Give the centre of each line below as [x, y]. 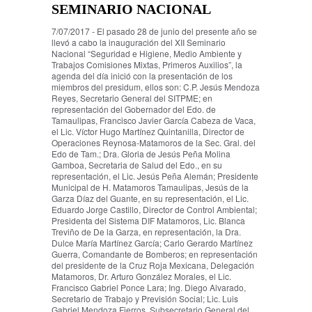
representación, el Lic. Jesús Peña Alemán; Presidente [155, 176]
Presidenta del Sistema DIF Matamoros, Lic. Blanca [148, 221]
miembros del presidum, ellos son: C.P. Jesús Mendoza [156, 87]
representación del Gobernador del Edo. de [134, 109]
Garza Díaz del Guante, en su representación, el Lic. [150, 198]
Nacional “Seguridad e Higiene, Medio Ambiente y [147, 54]
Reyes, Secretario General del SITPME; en [132, 98]
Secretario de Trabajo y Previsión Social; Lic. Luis [145, 299]
